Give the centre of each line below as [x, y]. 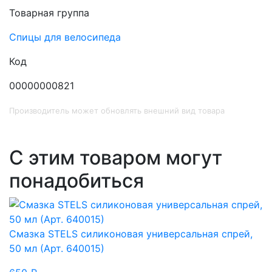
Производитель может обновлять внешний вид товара [117, 111]
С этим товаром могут [116, 158]
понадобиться [76, 181]
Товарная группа [49, 13]
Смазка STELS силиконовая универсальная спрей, [131, 234]
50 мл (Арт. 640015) [57, 249]
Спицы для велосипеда [65, 37]
